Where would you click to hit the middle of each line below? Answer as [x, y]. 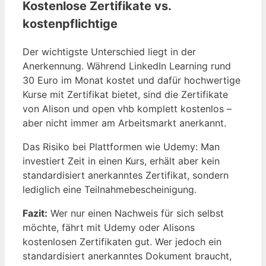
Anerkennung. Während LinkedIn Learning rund [127, 66]
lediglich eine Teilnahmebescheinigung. [110, 189]
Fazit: [35, 213]
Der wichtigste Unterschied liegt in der [109, 51]
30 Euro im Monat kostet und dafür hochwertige [132, 80]
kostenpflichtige [70, 23]
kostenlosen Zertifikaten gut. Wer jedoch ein [122, 241]
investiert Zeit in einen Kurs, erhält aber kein [121, 161]
